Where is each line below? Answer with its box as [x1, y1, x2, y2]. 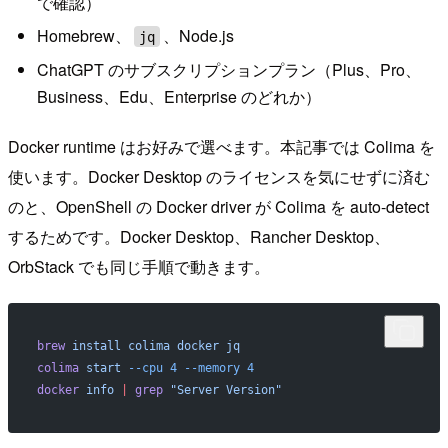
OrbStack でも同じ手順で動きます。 [8, 255, 270, 279]
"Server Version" [162, 383, 282, 398]
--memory [176, 361, 240, 376]
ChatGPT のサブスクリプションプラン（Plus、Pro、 [36, 57, 421, 81]
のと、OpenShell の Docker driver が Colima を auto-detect [8, 195, 429, 219]
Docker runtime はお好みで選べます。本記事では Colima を [8, 135, 435, 159]
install [64, 339, 121, 354]
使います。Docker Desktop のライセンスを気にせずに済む [8, 165, 430, 189]
